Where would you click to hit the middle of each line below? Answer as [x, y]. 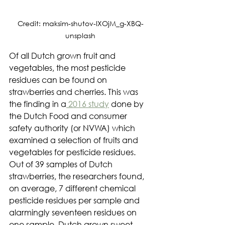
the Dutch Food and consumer [69, 116]
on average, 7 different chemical [73, 188]
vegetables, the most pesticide [68, 68]
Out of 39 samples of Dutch [62, 164]
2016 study [88, 104]
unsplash [80, 36]
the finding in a [38, 104]
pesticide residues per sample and [75, 200]
